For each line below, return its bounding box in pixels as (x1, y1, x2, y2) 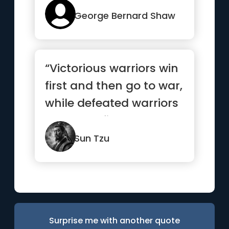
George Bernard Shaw (74, 9, 176, 22)
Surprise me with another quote (49, 215, 180, 226)
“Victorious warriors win (45, 60, 179, 76)
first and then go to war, (45, 78, 183, 94)
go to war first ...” (45, 112, 140, 128)
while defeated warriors (45, 95, 179, 111)
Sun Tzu (74, 132, 110, 145)
